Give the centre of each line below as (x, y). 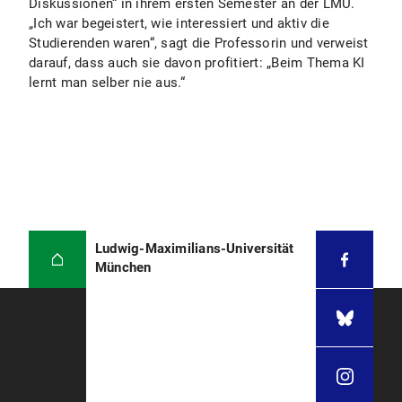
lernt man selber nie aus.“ (107, 83)
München (123, 267)
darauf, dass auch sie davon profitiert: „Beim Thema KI (197, 63)
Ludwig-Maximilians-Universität (195, 249)
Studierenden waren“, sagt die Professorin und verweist (199, 43)
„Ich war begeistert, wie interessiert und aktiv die (179, 23)
